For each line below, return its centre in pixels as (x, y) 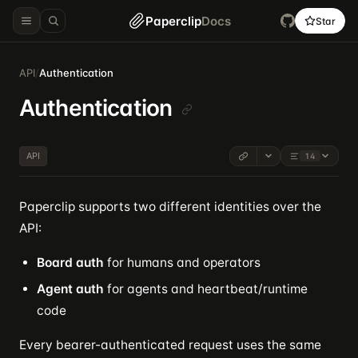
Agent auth (70, 289)
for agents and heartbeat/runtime (206, 289)
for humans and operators (182, 263)
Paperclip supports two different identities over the (170, 207)
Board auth (70, 263)
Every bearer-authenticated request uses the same (170, 345)
